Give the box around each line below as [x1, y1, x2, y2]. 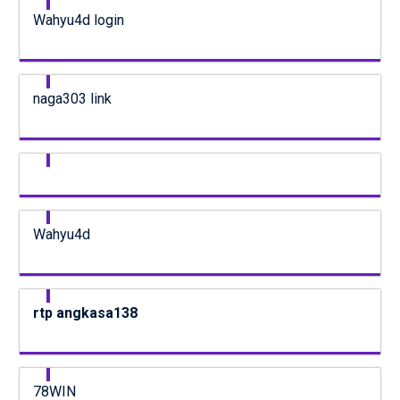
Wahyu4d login [32, 11, 124, 29]
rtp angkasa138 [32, 304, 137, 321]
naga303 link [32, 89, 112, 107]
